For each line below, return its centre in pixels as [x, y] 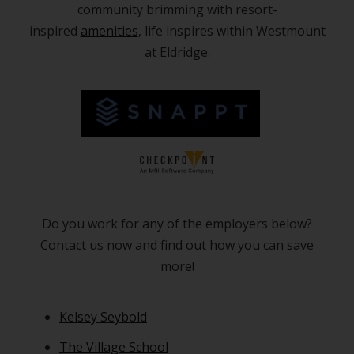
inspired [55, 30]
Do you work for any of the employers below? [177, 223]
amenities [109, 30]
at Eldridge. [177, 52]
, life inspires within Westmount [232, 30]
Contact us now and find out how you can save [177, 245]
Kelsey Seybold [103, 316]
